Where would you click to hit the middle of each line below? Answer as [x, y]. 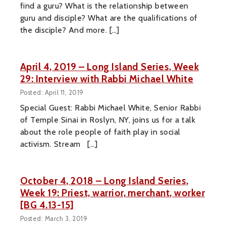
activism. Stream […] [59, 144]
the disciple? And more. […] [70, 30]
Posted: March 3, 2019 [54, 218]
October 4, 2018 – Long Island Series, [104, 180]
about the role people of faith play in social [100, 132]
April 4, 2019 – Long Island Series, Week [110, 67]
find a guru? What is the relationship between [104, 6]
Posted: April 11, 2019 [52, 92]
